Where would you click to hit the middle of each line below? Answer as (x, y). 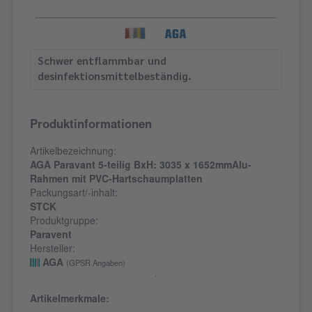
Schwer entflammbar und (102, 61)
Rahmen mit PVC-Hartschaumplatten (116, 181)
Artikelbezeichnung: (73, 153)
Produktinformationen (91, 126)
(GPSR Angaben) (96, 265)
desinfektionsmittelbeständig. (115, 76)
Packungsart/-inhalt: (74, 195)
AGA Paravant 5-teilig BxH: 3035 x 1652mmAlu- (141, 167)
